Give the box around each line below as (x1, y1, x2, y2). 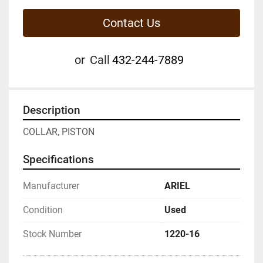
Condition (23, 204, 63, 215)
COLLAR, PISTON (23, 126, 95, 137)
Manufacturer (23, 180, 79, 191)
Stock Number (23, 228, 82, 240)
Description (23, 103, 80, 117)
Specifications (23, 153, 94, 166)
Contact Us (103, 15, 160, 30)
